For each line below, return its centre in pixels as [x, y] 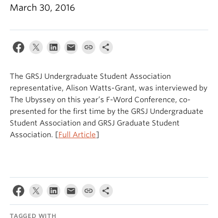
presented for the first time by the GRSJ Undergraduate [107, 111]
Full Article [77, 135]
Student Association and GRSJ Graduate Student [95, 123]
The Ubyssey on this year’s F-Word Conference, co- [100, 100]
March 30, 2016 [42, 8]
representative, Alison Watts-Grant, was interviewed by [109, 88]
